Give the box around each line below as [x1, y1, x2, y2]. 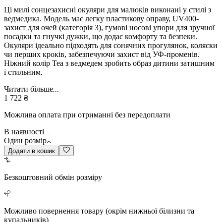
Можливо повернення [4, 206, 79, 215]
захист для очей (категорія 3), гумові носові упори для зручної [4, 23, 215, 32]
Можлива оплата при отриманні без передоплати [4, 110, 170, 119]
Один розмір [4, 136, 47, 145]
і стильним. [4, 67, 43, 76]
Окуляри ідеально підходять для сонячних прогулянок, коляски [4, 41, 218, 50]
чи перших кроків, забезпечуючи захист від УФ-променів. [4, 50, 200, 58]
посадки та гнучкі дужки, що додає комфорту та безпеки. [4, 32, 197, 41]
